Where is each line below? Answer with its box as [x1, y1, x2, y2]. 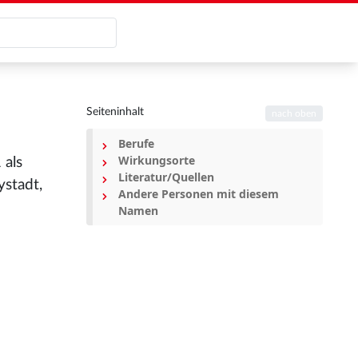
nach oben [272, 109, 317, 119]
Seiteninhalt [86, 106, 144, 117]
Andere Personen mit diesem [118, 186, 279, 201]
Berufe [118, 136, 154, 151]
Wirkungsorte [118, 153, 195, 168]
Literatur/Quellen [118, 169, 214, 185]
